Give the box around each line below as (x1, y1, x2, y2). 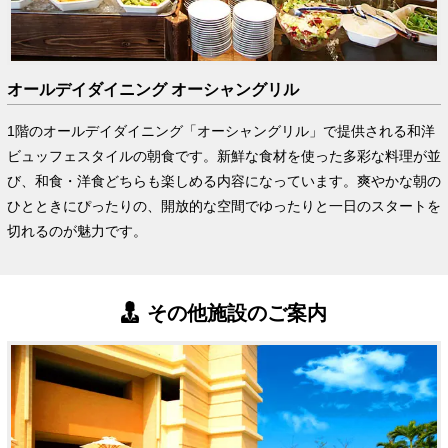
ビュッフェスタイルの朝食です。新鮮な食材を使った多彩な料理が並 (6, 147, 441, 164)
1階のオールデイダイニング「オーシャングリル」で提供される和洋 (6, 122, 435, 139)
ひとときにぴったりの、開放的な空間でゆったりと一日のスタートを (6, 197, 441, 214)
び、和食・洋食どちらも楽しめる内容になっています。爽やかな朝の (6, 172, 441, 189)
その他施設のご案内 (147, 301, 328, 324)
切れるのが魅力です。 (6, 222, 147, 239)
